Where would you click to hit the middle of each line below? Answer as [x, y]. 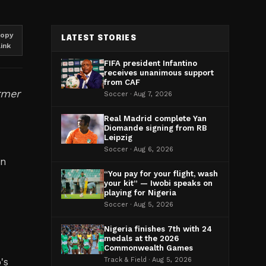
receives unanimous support [159, 73]
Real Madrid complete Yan [155, 118]
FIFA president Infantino [151, 63]
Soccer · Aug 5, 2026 [139, 205]
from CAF [122, 82]
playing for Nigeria [140, 193]
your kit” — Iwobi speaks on [158, 183]
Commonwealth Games [148, 248]
